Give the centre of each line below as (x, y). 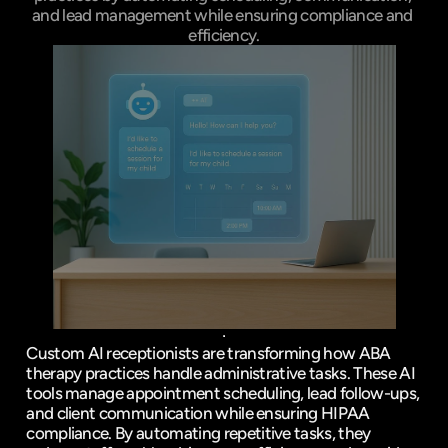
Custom (57, 353)
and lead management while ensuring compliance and (222, 15)
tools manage (76, 393)
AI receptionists (143, 353)
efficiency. (224, 35)
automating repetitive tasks (234, 433)
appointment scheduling (213, 393)
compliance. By (81, 433)
